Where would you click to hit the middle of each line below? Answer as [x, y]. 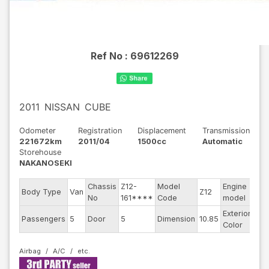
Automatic [222, 141]
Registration [100, 131]
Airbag [30, 251]
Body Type [41, 192]
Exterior [237, 213]
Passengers [44, 219]
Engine [235, 186]
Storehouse [40, 152]
